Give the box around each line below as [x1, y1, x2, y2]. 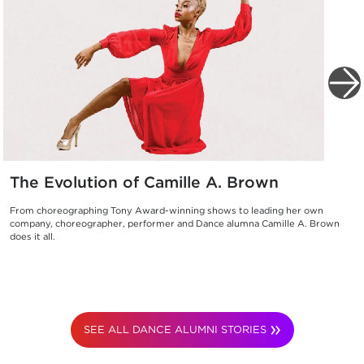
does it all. [10, 230, 55, 242]
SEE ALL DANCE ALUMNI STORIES [83, 323, 266, 336]
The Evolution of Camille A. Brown [10, 172, 279, 192]
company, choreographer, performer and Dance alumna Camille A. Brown [10, 217, 340, 229]
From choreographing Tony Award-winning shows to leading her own [10, 204, 323, 216]
